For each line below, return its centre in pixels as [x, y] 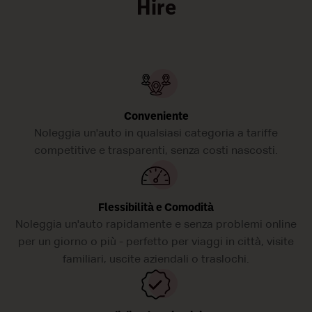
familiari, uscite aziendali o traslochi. [156, 260]
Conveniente [156, 117]
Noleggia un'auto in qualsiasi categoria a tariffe [156, 134]
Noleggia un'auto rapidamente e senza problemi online [156, 225]
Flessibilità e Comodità [156, 209]
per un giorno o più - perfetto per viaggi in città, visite [156, 243]
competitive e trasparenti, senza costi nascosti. [156, 151]
